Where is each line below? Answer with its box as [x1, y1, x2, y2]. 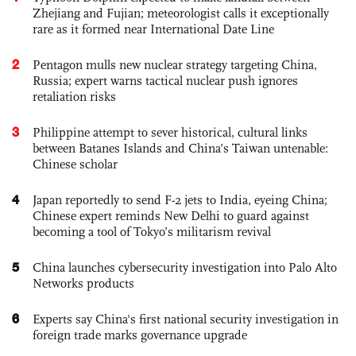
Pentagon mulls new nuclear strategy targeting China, [33, 56, 317, 72]
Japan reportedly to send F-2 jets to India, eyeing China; [33, 192, 327, 207]
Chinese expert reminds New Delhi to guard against [33, 207, 309, 223]
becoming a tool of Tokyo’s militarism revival [33, 223, 271, 239]
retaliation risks [33, 88, 116, 104]
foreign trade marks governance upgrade [33, 327, 247, 342]
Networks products [33, 275, 134, 291]
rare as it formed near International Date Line [33, 21, 274, 37]
